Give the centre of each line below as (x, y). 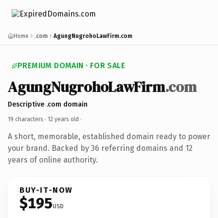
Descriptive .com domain (48, 104)
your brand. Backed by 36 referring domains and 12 (100, 148)
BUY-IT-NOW (46, 190)
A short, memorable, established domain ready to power (109, 136)
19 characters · (28, 119)
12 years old (63, 119)
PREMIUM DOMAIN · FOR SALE (71, 65)
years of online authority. (53, 160)
